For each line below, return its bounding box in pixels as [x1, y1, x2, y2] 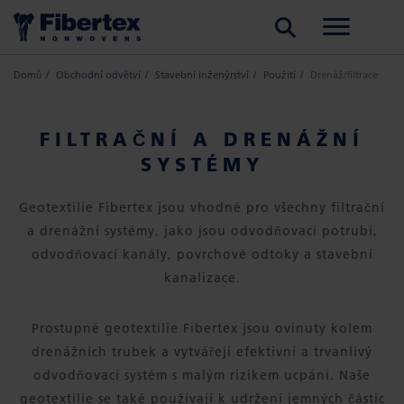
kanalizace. [163, 270, 241, 286]
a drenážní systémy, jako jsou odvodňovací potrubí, [26, 223, 378, 239]
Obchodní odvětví [56, 69, 141, 81]
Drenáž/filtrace [310, 69, 378, 81]
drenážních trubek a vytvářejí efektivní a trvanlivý [32, 344, 372, 360]
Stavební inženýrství [155, 69, 249, 81]
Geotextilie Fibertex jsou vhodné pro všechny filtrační [19, 199, 385, 216]
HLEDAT [252, 4, 311, 19]
